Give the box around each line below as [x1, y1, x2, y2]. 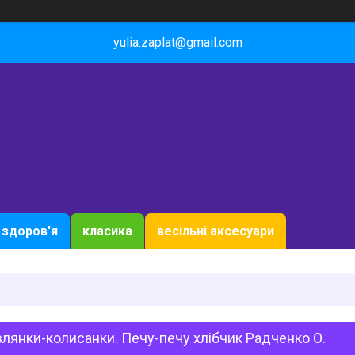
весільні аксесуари [157, 223, 274, 239]
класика [82, 223, 132, 239]
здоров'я [2, 223, 58, 239]
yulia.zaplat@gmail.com [113, 35, 242, 50]
